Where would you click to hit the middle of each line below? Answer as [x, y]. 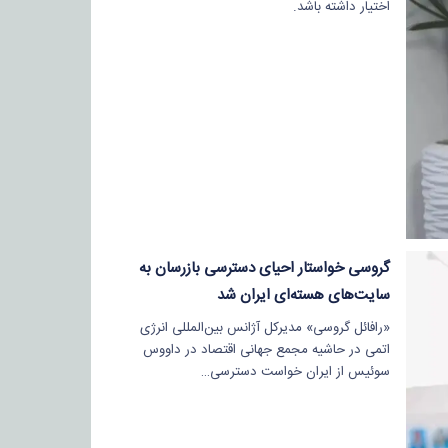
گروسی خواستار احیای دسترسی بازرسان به [264, 268]
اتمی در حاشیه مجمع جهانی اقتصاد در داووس [266, 349]
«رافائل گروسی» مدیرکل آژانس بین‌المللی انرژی [264, 327]
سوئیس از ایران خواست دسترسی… [295, 371]
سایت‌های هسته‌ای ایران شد [303, 295]
